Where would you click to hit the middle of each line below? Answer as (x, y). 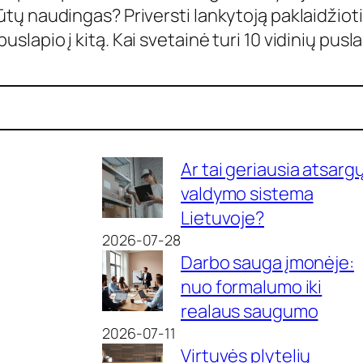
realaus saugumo (250, 311)
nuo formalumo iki (252, 286)
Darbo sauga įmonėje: (267, 262)
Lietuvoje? (223, 218)
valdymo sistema (247, 193)
